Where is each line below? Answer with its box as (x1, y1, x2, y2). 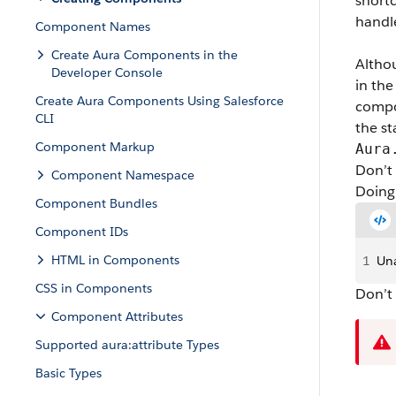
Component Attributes (51, 308, 183, 324)
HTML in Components (51, 252, 179, 268)
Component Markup (35, 139, 155, 155)
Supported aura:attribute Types (35, 337, 219, 353)
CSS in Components (35, 280, 152, 296)
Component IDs (35, 224, 128, 240)
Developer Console (51, 65, 163, 80)
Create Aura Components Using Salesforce (35, 93, 284, 109)
